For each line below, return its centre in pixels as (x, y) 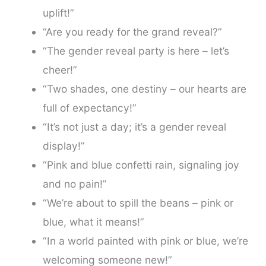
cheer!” (60, 70)
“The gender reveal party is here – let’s (136, 51)
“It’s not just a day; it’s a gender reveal (134, 127)
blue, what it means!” (93, 222)
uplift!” (58, 13)
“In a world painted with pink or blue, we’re (145, 241)
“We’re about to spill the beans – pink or (138, 203)
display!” (64, 146)
